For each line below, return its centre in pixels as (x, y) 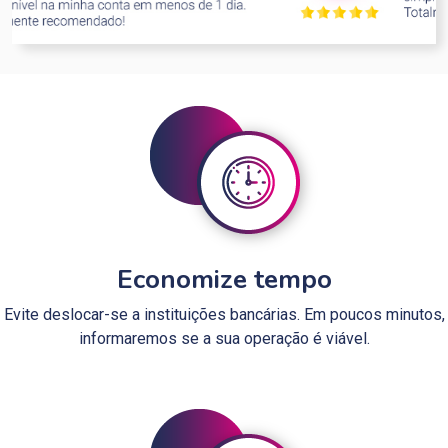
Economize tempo (224, 279)
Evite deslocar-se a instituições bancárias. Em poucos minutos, (224, 314)
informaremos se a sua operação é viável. (224, 338)
